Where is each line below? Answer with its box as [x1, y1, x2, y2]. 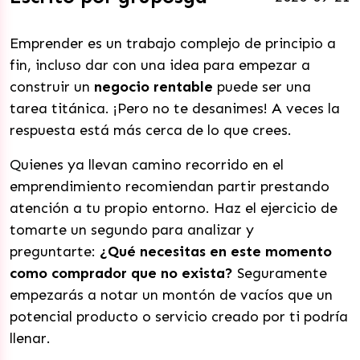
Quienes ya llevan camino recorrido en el [10, 156, 284, 174]
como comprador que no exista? [10, 264, 233, 282]
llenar [10, 329, 47, 347]
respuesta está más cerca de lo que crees [10, 121, 288, 139]
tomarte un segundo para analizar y [10, 221, 254, 239]
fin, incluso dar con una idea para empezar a [10, 56, 310, 74]
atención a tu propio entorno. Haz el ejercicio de [10, 199, 337, 217]
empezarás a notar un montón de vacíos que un [10, 286, 333, 304]
